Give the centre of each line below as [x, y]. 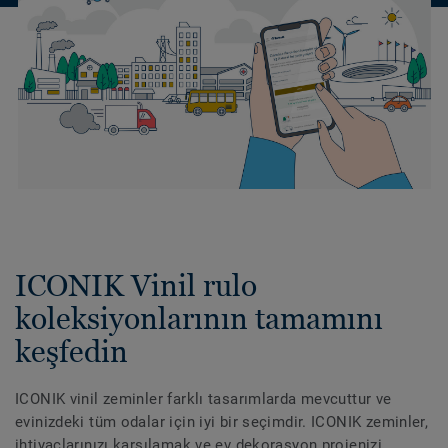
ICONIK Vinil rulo [136, 286]
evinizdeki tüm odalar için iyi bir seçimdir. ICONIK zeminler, [222, 422]
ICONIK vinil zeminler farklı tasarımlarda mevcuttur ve [203, 399]
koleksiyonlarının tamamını [199, 319]
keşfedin [71, 352]
